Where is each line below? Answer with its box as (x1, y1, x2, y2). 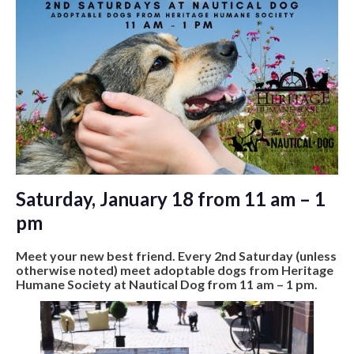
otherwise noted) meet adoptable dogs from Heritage (16, 262, 333, 277)
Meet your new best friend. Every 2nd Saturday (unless (16, 247, 337, 263)
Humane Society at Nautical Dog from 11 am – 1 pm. (16, 276, 320, 292)
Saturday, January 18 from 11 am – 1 (16, 186, 326, 210)
